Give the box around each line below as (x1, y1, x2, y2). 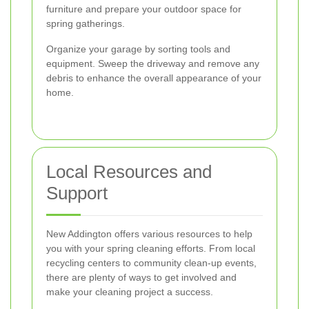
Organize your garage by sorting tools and (46, 43, 230, 55)
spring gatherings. (46, 18, 125, 30)
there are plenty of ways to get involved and (46, 272, 237, 283)
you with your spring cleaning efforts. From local (46, 243, 255, 255)
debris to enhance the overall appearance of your (46, 72, 261, 84)
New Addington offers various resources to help (46, 228, 252, 240)
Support (46, 183, 108, 204)
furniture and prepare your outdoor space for (46, 3, 241, 15)
